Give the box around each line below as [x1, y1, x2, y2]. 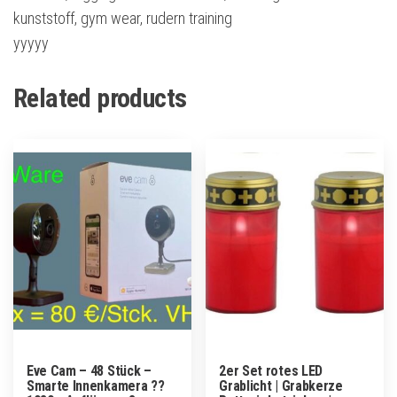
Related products [13, 82, 187, 114]
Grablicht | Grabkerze [219, 378, 343, 395]
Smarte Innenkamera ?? [27, 378, 165, 395]
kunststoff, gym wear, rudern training [13, 9, 232, 28]
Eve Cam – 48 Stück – [27, 362, 152, 380]
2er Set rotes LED [219, 362, 323, 380]
